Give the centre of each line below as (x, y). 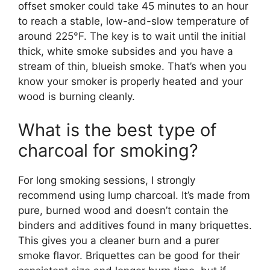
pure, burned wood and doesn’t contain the (123, 210)
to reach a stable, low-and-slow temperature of (133, 21)
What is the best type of (117, 130)
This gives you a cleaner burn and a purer (119, 240)
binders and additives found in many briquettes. (135, 225)
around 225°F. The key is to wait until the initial (132, 36)
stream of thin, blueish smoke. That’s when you (132, 67)
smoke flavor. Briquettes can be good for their (129, 255)
